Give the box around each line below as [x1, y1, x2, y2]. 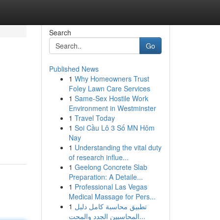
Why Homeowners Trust [74, 74, 149, 83]
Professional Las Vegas [74, 182, 147, 192]
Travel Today [74, 113, 115, 123]
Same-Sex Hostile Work [74, 93, 148, 103]
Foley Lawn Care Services [68, 83, 150, 93]
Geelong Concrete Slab [74, 162, 147, 172]
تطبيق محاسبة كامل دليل [74, 201, 147, 211]
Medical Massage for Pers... [68, 192, 156, 201]
